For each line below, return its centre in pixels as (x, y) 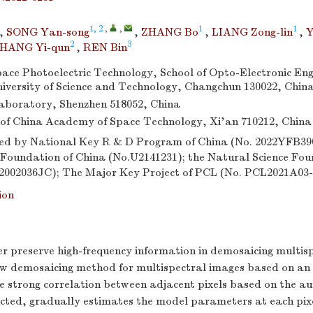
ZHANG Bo (170, 32)
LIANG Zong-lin (252, 32)
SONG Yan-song (48, 32)
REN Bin (105, 48)
